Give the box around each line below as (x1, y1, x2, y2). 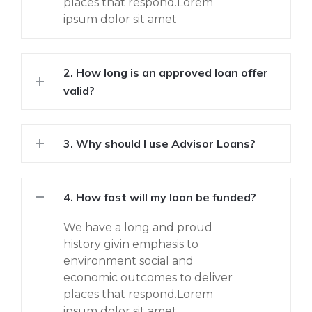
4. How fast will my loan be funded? (63, 190, 256, 205)
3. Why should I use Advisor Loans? (63, 136, 256, 150)
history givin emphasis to (63, 237, 198, 251)
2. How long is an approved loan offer (63, 65, 268, 79)
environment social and (63, 254, 194, 268)
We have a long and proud (63, 221, 212, 235)
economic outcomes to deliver (63, 271, 233, 285)
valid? (63, 83, 95, 97)
